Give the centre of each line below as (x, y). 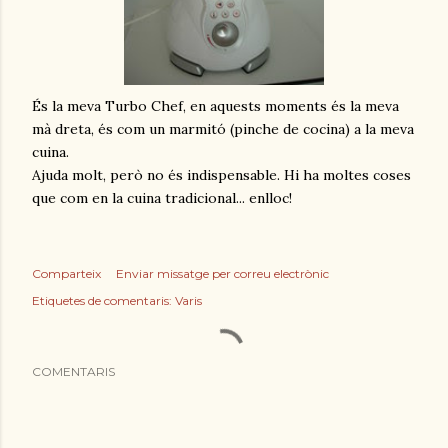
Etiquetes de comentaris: (102, 300)
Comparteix (66, 273)
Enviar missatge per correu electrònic (222, 273)
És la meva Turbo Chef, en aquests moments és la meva (215, 105)
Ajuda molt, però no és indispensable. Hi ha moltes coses (221, 174)
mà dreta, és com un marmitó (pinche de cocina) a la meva (223, 128)
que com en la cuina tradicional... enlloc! (162, 197)
